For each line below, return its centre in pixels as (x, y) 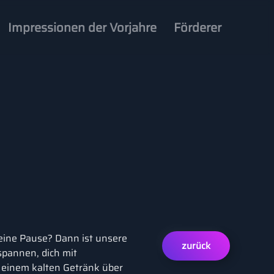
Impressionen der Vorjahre (82, 28)
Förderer (198, 28)
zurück (196, 246)
